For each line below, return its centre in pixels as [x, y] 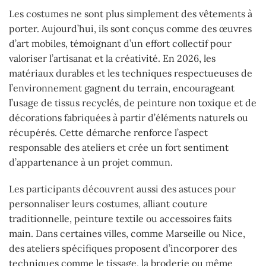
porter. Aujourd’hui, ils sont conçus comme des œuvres [130, 28]
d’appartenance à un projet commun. [91, 162]
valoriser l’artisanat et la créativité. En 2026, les [112, 58]
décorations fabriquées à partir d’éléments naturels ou [129, 117]
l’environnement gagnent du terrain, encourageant [122, 88]
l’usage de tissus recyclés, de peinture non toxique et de [133, 102]
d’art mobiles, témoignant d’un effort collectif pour [120, 43]
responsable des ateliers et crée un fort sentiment [119, 147]
